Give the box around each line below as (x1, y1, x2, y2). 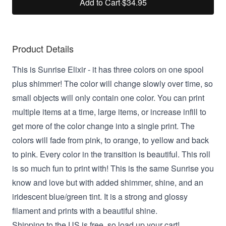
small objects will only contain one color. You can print (12, 91, 204, 103)
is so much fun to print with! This (12, 162, 126, 174)
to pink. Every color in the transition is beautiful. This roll (12, 148, 210, 160)
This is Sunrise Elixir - (12, 63, 92, 75)
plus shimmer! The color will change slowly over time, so (12, 77, 213, 89)
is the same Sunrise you (126, 162, 214, 174)
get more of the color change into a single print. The (12, 120, 195, 132)
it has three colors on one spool (92, 63, 204, 75)
